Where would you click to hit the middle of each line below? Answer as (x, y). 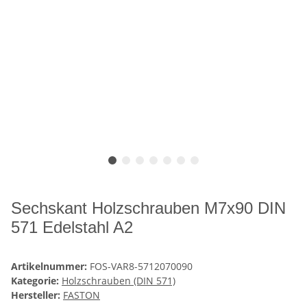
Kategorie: (36, 281)
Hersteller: (36, 295)
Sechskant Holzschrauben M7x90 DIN (148, 208)
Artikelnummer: (50, 267)
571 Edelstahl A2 (72, 228)
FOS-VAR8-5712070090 (141, 267)
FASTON (82, 295)
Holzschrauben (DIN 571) (119, 281)
